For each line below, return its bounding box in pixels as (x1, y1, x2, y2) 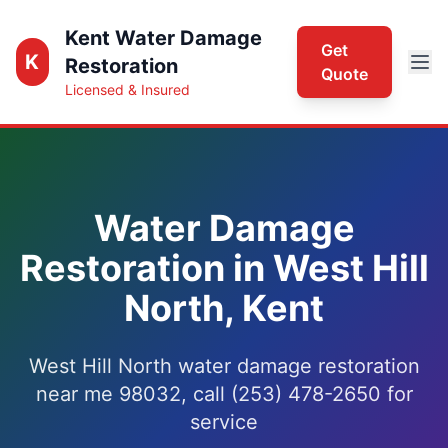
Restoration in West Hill (19, 246, 429, 290)
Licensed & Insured (64, 81, 190, 98)
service (190, 410, 258, 434)
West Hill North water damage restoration (28, 354, 420, 378)
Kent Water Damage (64, 26, 262, 50)
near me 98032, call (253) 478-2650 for (35, 382, 413, 406)
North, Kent (124, 286, 324, 330)
